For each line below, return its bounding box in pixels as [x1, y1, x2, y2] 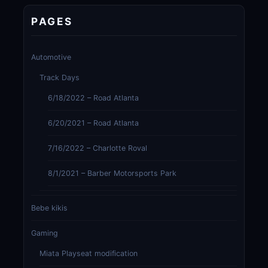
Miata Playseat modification [39, 249, 138, 258]
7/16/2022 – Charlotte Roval [47, 144, 147, 153]
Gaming [31, 229, 58, 238]
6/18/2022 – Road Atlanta [47, 93, 139, 103]
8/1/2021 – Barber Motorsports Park [47, 169, 176, 178]
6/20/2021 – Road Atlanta [47, 118, 139, 128]
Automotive [31, 53, 71, 62]
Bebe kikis [31, 203, 68, 213]
